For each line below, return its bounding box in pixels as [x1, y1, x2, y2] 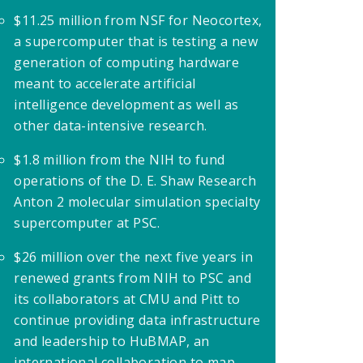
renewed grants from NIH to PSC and [14, 268, 252, 287]
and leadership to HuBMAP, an [14, 331, 210, 350]
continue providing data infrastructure [14, 310, 261, 329]
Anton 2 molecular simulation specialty [14, 192, 261, 211]
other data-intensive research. [14, 116, 207, 135]
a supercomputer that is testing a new [14, 32, 258, 50]
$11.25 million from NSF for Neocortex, [14, 11, 263, 29]
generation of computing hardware [14, 53, 240, 71]
